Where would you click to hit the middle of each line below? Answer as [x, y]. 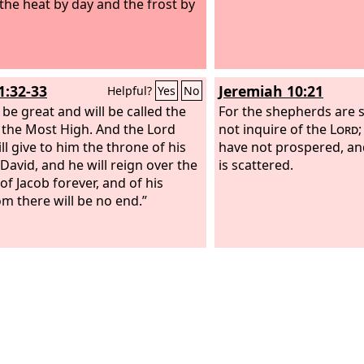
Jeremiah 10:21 [271, 91]
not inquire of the [274, 129]
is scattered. [256, 165]
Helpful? [131, 91]
